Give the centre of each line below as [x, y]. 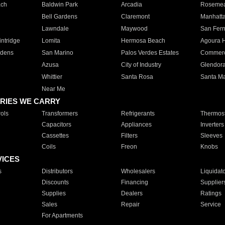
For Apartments [62, 215]
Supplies [53, 193]
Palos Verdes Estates [150, 53]
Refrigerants [138, 114]
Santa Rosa [137, 77]
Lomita [51, 41]
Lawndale [55, 29]
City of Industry [141, 65]
